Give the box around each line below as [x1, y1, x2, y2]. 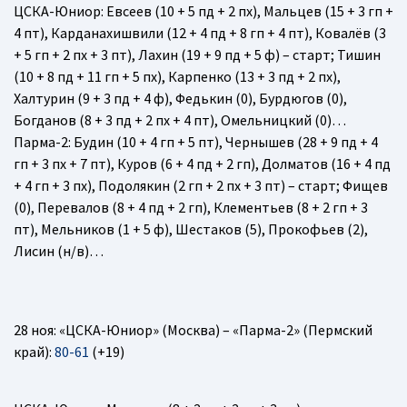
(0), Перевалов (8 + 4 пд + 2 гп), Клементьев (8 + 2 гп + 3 [14, 197, 368, 216]
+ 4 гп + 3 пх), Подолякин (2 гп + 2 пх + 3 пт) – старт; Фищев [14, 175, 388, 194]
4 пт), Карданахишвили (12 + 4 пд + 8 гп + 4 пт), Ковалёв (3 [14, 23, 386, 42]
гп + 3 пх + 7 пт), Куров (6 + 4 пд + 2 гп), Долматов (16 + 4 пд [14, 154, 391, 173]
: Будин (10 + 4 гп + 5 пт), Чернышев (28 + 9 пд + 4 [68, 132, 378, 151]
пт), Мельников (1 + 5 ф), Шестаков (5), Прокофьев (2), [14, 219, 368, 238]
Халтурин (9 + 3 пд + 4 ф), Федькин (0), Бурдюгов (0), [14, 88, 347, 107]
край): [14, 342, 55, 361]
